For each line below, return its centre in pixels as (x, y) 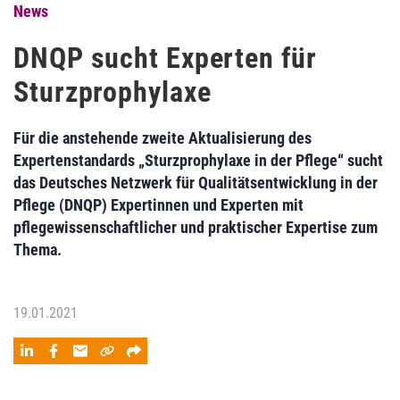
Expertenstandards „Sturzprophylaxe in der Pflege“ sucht (198, 160)
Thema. (37, 250)
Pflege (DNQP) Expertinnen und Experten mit (158, 205)
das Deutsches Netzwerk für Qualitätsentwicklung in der (196, 183)
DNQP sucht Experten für (165, 58)
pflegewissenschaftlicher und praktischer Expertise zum (196, 227)
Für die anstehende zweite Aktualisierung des (162, 138)
